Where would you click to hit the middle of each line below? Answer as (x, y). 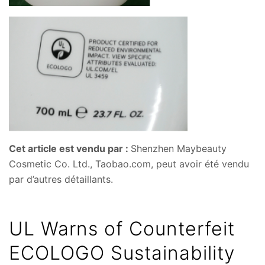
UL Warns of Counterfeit (122, 228)
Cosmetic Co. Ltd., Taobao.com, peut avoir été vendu (129, 164)
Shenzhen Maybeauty (179, 148)
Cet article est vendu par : (70, 148)
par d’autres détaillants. (61, 179)
